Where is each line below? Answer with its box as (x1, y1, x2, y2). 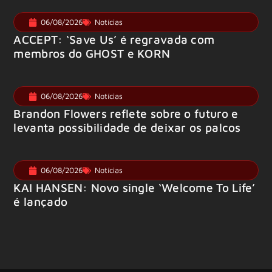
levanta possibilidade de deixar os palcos (13, 120, 241, 135)
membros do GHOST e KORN (13, 46, 171, 61)
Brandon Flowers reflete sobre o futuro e (13, 106, 239, 121)
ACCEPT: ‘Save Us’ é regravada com (13, 32, 215, 47)
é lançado (13, 194, 68, 209)
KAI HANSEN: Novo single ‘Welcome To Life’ (13, 180, 256, 195)
